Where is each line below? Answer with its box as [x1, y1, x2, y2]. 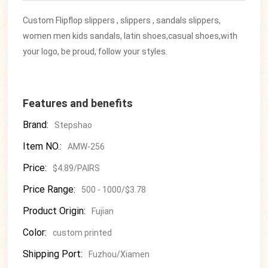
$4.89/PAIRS [53, 163, 100, 173]
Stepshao [54, 120, 93, 130]
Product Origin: [23, 205, 86, 217]
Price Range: [23, 184, 76, 196]
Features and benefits [23, 97, 133, 110]
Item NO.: [23, 141, 62, 153]
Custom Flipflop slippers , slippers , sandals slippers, [23, 16, 221, 26]
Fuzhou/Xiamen [89, 249, 150, 260]
